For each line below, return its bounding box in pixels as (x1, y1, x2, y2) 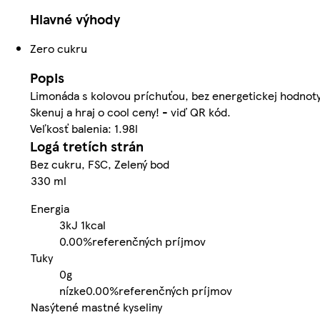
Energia (31, 199, 69, 216)
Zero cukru (30, 39, 87, 56)
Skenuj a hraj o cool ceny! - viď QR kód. (30, 103, 231, 120)
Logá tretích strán (30, 136, 144, 156)
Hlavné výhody (30, 9, 120, 29)
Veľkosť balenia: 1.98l (30, 119, 138, 136)
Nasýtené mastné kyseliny (31, 298, 162, 315)
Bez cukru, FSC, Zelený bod (30, 155, 169, 172)
